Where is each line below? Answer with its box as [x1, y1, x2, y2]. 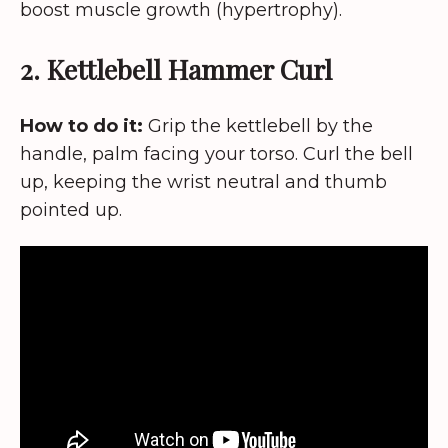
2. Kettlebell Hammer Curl [20, 50, 332, 87]
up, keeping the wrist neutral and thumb [20, 170, 387, 193]
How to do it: [20, 114, 143, 137]
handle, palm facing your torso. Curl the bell [20, 142, 413, 165]
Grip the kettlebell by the [143, 114, 373, 137]
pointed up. [20, 198, 122, 221]
